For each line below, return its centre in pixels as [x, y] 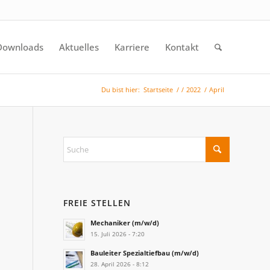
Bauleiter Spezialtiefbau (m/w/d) [145, 253]
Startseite [158, 89]
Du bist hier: [121, 89]
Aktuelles [79, 47]
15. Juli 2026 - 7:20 [118, 234]
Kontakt [182, 47]
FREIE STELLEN [97, 203]
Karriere [132, 47]
